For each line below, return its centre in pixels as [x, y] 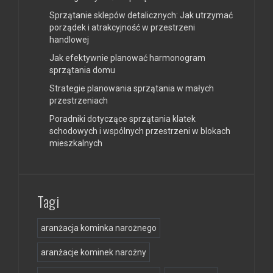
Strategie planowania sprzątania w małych [132, 88]
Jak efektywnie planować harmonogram [127, 58]
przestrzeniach [79, 100]
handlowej [69, 39]
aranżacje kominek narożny [94, 252]
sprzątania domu [82, 70]
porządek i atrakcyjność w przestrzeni [122, 27]
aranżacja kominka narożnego [99, 228]
